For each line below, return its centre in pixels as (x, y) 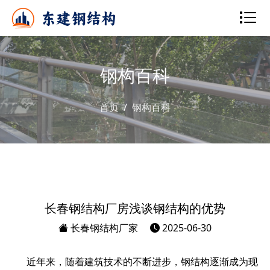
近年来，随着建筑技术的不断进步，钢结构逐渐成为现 (142, 262)
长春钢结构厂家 (103, 228)
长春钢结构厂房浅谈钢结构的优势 (135, 208)
